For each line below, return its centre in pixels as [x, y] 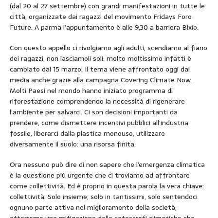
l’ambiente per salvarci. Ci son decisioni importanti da [94, 112]
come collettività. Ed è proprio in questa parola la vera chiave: [107, 186]
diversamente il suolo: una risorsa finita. [73, 144]
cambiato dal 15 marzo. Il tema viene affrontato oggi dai [100, 69]
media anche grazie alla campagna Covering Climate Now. [101, 80]
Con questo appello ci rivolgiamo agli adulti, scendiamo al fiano [109, 47]
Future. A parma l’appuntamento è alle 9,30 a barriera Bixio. [104, 27]
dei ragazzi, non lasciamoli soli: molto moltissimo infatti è [100, 58]
